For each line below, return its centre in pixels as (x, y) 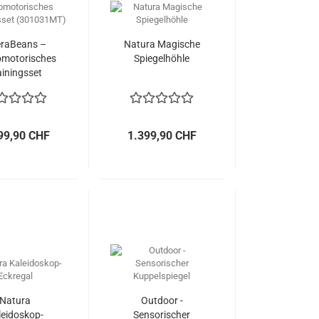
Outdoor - (162, 300)
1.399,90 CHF (162, 136)
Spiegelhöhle (162, 58)
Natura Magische (162, 44)
